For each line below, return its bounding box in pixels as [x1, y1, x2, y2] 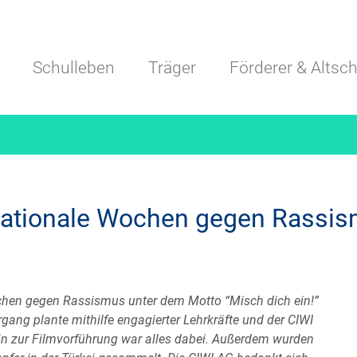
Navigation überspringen [108, 9, 247, 24]
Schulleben [33, 58, 115, 77]
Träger [148, 58, 196, 77]
